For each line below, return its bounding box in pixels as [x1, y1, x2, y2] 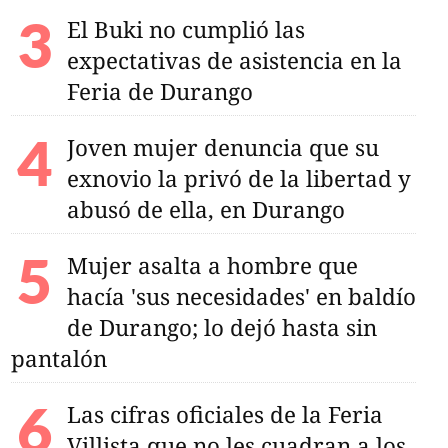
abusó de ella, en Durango [66, 193, 345, 225]
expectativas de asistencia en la [66, 44, 402, 76]
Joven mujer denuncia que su [66, 131, 379, 163]
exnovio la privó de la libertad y [66, 162, 411, 194]
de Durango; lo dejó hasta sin [66, 311, 377, 343]
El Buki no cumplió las [66, 13, 305, 45]
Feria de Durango [66, 75, 253, 107]
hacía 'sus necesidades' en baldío [66, 280, 416, 312]
